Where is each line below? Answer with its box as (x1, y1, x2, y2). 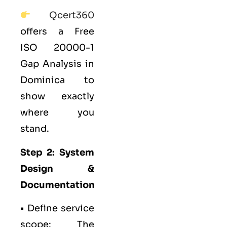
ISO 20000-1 (20, 42, 94, 54)
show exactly (20, 91, 94, 102)
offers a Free (20, 26, 94, 37)
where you (20, 107, 94, 119)
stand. (20, 123, 49, 135)
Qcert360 (49, 10, 94, 21)
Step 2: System (20, 146, 94, 158)
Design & (20, 163, 94, 174)
